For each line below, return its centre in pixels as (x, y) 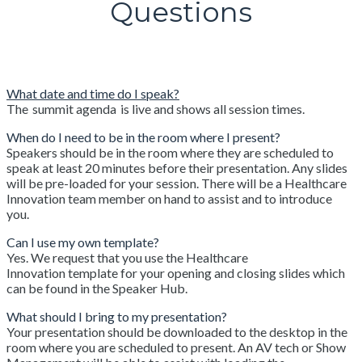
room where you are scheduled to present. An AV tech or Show (176, 347)
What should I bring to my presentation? (117, 316)
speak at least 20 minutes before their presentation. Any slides (177, 168)
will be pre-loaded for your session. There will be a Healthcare (177, 183)
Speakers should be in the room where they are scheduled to (170, 152)
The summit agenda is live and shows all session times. (158, 109)
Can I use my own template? (83, 242)
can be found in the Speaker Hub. (99, 288)
